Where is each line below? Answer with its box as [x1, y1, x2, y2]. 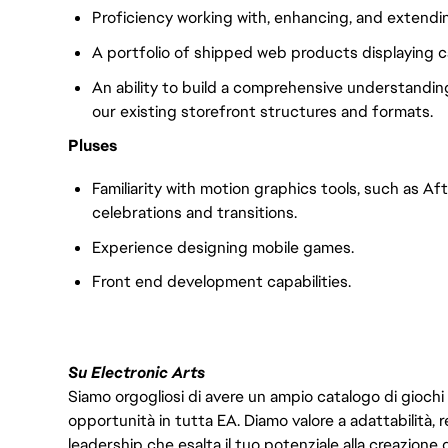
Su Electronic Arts [68, 361, 205, 383]
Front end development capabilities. [92, 271, 351, 293]
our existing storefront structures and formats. [92, 100, 433, 122]
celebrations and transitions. [92, 201, 297, 223]
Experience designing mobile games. [92, 236, 354, 258]
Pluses [68, 135, 117, 157]
